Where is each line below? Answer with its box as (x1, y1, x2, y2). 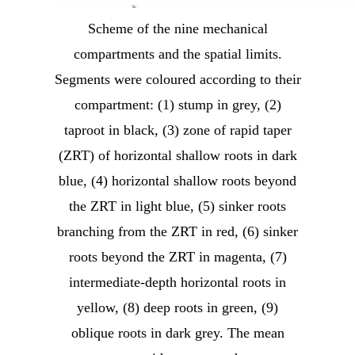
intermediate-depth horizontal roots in (69, 274, 286, 291)
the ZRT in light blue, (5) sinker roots (69, 198, 286, 215)
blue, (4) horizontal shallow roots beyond (59, 173, 296, 189)
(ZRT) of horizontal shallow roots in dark (58, 147, 297, 164)
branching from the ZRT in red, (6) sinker (57, 223, 298, 240)
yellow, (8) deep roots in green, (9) (77, 300, 278, 316)
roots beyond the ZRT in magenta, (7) (68, 249, 287, 265)
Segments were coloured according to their (54, 71, 301, 88)
